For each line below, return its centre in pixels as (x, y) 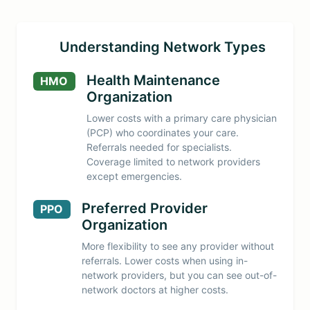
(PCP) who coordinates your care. (162, 132)
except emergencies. (134, 176)
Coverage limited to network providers (173, 161)
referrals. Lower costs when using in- (164, 260)
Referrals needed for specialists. (159, 147)
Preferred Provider (144, 208)
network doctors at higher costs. (155, 289)
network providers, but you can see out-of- (179, 275)
